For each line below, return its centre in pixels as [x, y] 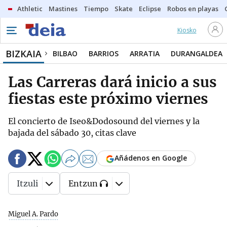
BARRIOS [104, 53]
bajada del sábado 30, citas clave [72, 133]
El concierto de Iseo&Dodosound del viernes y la [104, 121]
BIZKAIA [24, 54]
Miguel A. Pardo [33, 214]
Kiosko [187, 30]
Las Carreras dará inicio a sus [112, 82]
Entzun [83, 183]
